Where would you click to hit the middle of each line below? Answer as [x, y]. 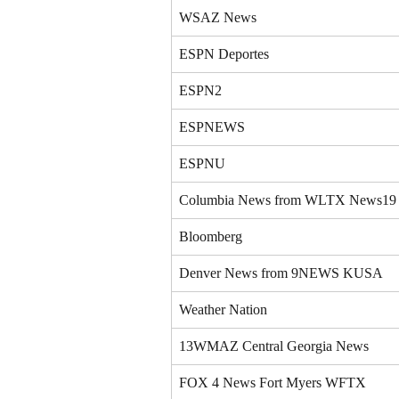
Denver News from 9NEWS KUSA [281, 273]
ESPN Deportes [224, 53]
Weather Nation [223, 309]
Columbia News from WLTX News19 [288, 199]
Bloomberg [211, 236]
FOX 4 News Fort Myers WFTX [273, 382]
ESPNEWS [212, 126]
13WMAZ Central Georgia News [274, 346]
